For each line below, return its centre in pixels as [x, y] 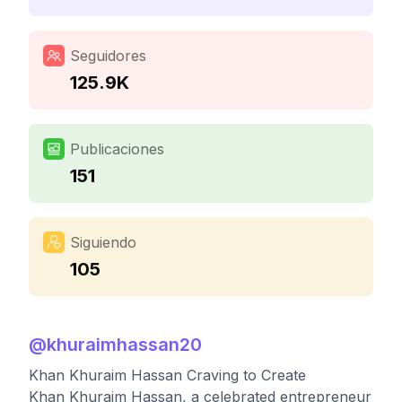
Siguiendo [103, 242]
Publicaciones [117, 149]
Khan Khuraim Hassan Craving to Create [167, 375]
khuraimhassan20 [124, 345]
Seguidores [108, 56]
